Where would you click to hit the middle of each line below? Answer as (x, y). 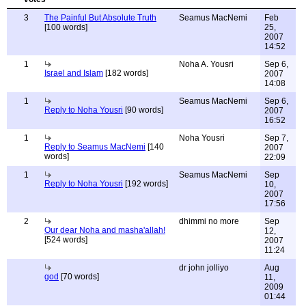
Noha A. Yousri (206, 64)
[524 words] (66, 240)
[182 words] (126, 73)
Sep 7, (276, 138)
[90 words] (143, 110)
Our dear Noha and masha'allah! (105, 230)
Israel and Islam (74, 73)
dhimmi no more (209, 221)
